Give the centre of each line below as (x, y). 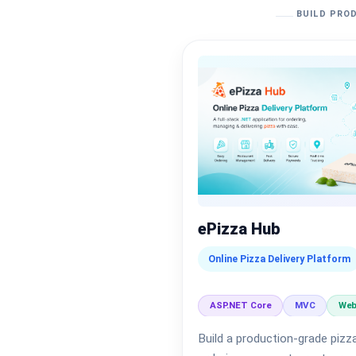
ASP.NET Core (240, 305)
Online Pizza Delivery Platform (279, 258)
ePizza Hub (240, 229)
